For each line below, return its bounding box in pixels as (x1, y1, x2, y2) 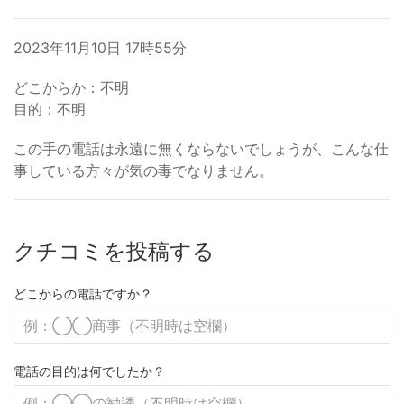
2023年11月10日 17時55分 (14, 39, 187, 57)
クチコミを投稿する (14, 238, 215, 264)
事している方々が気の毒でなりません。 (14, 161, 273, 179)
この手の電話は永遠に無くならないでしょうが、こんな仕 (14, 140, 389, 158)
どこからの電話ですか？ (14, 286, 152, 301)
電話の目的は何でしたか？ (14, 363, 165, 379)
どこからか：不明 (14, 78, 129, 96)
